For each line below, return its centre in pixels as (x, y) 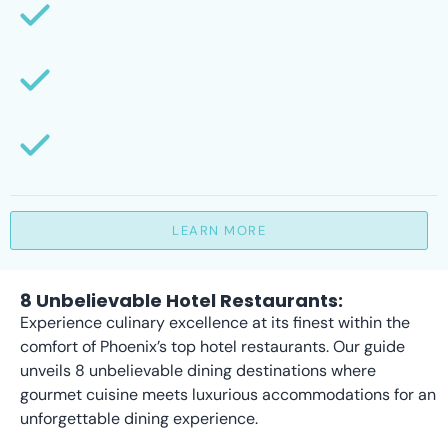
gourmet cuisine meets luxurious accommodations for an (228, 395)
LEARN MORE (219, 231)
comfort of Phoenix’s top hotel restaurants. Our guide (212, 347)
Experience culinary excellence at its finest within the (215, 323)
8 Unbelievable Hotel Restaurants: (181, 301)
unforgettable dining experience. (139, 419)
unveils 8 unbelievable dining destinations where (198, 371)
